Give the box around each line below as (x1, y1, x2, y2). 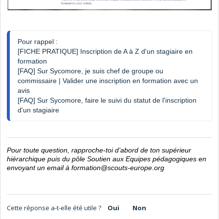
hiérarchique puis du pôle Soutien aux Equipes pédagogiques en (7, 154, 206, 163)
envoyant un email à (7, 163, 71, 172)
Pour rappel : (18, 37, 58, 45)
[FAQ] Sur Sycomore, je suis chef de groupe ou (18, 66, 163, 75)
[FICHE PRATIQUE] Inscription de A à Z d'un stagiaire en (18, 47, 193, 55)
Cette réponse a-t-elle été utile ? (7, 203, 101, 212)
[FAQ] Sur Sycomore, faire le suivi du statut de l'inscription (18, 96, 197, 104)
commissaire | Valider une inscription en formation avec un (18, 76, 198, 85)
